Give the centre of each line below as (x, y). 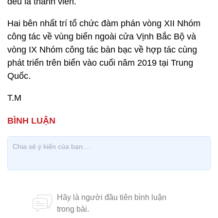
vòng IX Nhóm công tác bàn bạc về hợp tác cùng (102, 50)
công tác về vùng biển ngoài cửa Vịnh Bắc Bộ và (102, 36)
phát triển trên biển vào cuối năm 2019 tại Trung (100, 63)
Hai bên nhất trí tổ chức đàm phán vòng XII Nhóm (104, 23)
